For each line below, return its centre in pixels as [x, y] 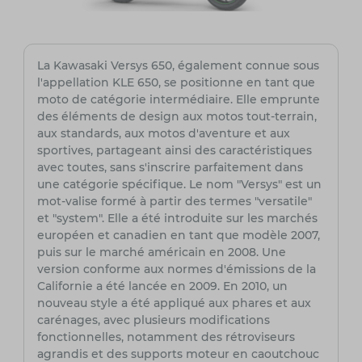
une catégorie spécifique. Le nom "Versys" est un [179, 185]
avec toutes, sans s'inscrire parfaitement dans [170, 168]
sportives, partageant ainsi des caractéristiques [174, 151]
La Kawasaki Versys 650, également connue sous [178, 66]
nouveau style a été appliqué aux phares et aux [174, 303]
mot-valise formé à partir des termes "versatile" [174, 202]
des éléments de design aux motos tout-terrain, [177, 117]
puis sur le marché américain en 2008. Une [161, 253]
